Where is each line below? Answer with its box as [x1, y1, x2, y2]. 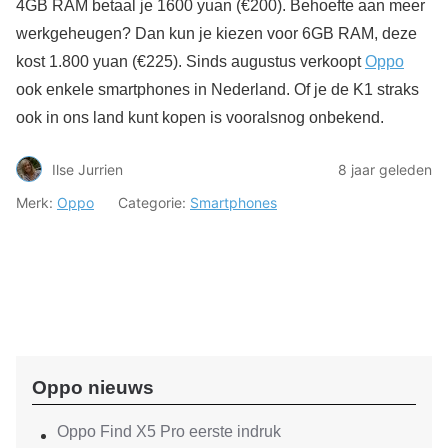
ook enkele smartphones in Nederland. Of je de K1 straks [16, 81, 419, 98]
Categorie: [118, 194, 190, 211]
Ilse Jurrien [52, 160, 123, 178]
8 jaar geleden [338, 160, 432, 178]
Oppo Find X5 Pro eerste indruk [57, 422, 281, 440]
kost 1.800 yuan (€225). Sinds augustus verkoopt [16, 53, 365, 70]
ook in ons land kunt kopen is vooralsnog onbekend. [16, 109, 384, 126]
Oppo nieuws [32, 377, 154, 398]
